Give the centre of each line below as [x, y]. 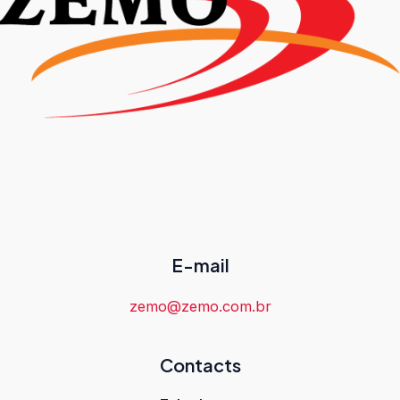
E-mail [200, 264]
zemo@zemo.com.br [200, 307]
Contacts [200, 365]
